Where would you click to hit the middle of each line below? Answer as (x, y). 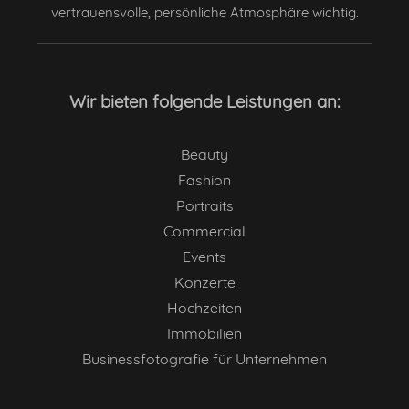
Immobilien (204, 333)
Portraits (204, 205)
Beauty (204, 154)
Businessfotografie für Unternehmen (204, 358)
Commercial (204, 231)
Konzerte (204, 282)
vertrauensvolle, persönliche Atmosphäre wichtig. (204, 12)
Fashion (204, 179)
